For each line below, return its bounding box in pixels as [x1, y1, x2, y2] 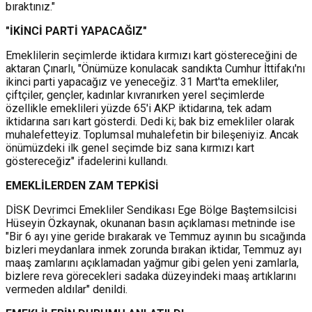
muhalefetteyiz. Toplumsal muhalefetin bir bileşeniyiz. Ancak [6, 127, 299, 141]
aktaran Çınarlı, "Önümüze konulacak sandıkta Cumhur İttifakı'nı [6, 61, 305, 75]
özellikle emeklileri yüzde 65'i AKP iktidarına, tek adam [6, 101, 272, 115]
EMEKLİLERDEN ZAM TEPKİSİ [6, 178, 159, 192]
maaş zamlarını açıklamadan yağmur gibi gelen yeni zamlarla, [6, 256, 299, 270]
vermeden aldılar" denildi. [6, 282, 127, 296]
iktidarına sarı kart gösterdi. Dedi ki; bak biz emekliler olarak [6, 114, 295, 128]
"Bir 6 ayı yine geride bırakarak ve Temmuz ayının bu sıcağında [6, 229, 306, 243]
